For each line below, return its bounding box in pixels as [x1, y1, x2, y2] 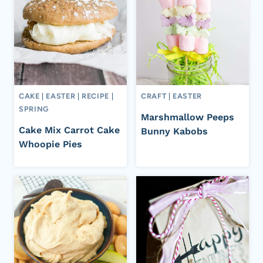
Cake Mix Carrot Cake [19, 124, 120, 136]
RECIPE [82, 92, 109, 101]
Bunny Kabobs [141, 126, 208, 137]
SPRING [19, 104, 49, 114]
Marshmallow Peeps [141, 112, 234, 123]
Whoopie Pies [19, 139, 82, 150]
